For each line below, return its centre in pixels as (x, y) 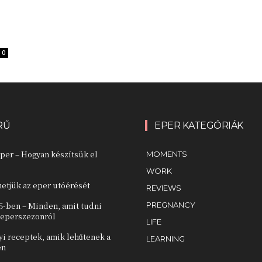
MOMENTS (167, 154)
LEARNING (166, 238)
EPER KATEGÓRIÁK (199, 125)
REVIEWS (164, 187)
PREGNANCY (171, 204)
